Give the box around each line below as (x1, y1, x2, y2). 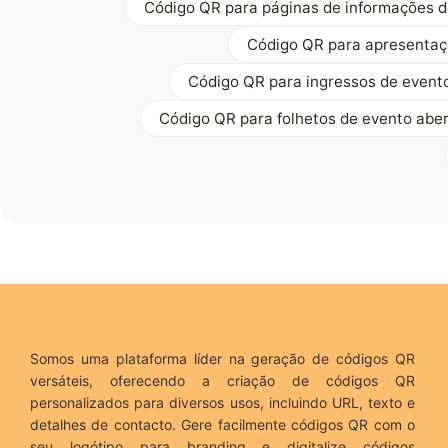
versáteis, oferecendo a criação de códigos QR (30, 371, 416, 389)
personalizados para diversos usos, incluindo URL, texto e (30, 393, 416, 411)
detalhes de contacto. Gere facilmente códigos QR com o (30, 415, 416, 433)
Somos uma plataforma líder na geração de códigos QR (30, 349, 416, 367)
